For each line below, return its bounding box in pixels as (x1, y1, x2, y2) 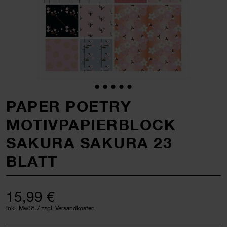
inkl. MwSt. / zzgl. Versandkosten (6, 204, 95, 212)
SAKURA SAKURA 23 (6, 133, 172, 152)
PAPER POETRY (6, 97, 131, 116)
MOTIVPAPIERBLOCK (6, 115, 176, 134)
